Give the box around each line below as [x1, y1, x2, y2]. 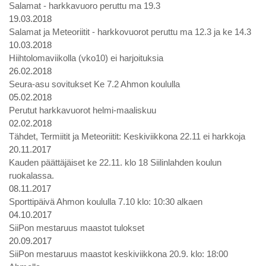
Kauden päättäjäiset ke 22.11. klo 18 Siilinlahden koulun [9, 157, 221, 167]
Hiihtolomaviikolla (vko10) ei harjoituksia [9, 53, 163, 63]
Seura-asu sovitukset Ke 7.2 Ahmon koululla [9, 79, 180, 89]
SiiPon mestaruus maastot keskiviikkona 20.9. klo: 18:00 [9, 249, 228, 259]
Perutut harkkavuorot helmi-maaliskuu [9, 105, 156, 115]
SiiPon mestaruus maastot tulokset [9, 223, 144, 233]
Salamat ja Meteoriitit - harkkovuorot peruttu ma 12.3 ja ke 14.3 [9, 27, 251, 37]
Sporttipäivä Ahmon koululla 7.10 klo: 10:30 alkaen [9, 197, 202, 207]
